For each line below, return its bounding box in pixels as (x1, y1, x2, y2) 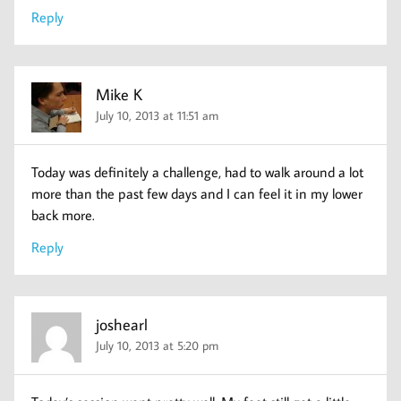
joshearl (96, 313, 149, 335)
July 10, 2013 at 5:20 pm (96, 337, 219, 354)
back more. (31, 205, 96, 224)
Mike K (96, 83, 143, 105)
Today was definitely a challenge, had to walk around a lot (31, 162, 364, 181)
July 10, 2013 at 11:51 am (96, 107, 219, 124)
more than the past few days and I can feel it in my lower (31, 183, 363, 202)
